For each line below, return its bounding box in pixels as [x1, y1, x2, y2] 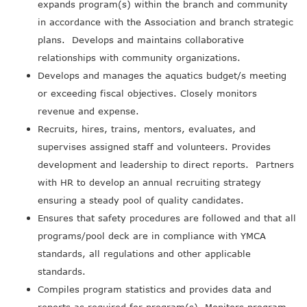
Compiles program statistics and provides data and [38, 284, 271, 295]
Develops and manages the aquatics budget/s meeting [38, 70, 286, 81]
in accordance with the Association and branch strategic [38, 16, 293, 27]
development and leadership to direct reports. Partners [38, 159, 294, 170]
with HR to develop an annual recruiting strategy [38, 177, 261, 188]
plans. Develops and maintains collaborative [38, 34, 244, 45]
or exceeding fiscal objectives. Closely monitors [38, 88, 257, 99]
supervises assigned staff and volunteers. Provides [38, 141, 271, 152]
